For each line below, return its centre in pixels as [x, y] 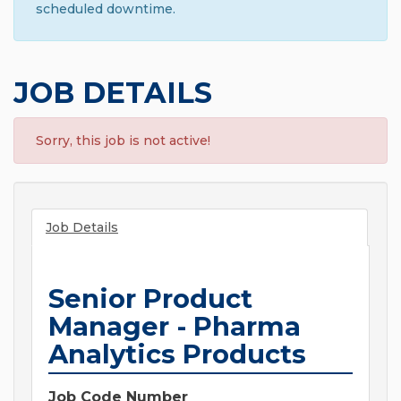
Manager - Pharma [175, 327]
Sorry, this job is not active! [123, 141]
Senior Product [150, 299]
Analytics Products [177, 354]
